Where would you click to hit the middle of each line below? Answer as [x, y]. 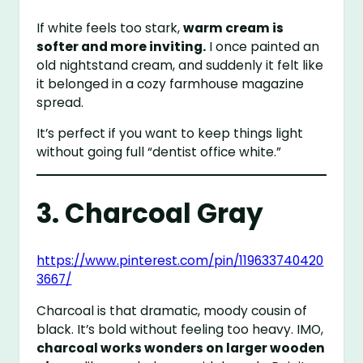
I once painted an [263, 46]
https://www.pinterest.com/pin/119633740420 [180, 261]
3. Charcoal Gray [150, 213]
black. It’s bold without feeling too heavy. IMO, [180, 329]
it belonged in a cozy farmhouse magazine [171, 83]
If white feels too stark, [110, 28]
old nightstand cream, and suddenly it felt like [180, 65]
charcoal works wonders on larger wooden [181, 348]
